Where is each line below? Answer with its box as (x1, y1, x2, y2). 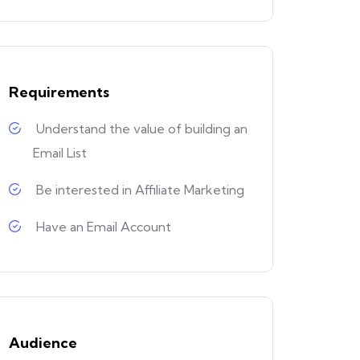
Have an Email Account (36, 219, 171, 235)
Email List (33, 145, 87, 162)
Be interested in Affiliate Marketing (36, 182, 244, 198)
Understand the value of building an (36, 121, 247, 137)
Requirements (9, 83, 109, 102)
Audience (9, 333, 77, 353)
